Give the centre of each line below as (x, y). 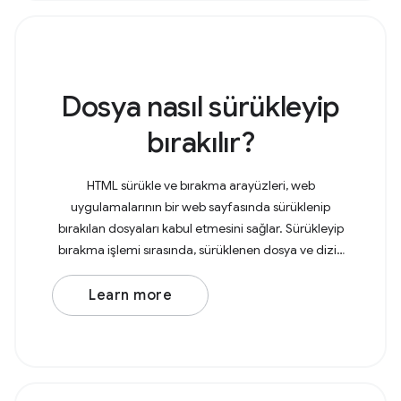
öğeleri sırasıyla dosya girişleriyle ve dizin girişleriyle (200, 271)
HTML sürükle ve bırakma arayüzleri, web (200, 185)
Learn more (130, 295)
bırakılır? (200, 142)
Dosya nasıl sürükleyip (200, 107)
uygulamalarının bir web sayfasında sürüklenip (200, 207)
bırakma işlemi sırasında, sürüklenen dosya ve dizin (200, 250)
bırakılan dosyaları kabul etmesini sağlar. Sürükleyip (200, 228)
